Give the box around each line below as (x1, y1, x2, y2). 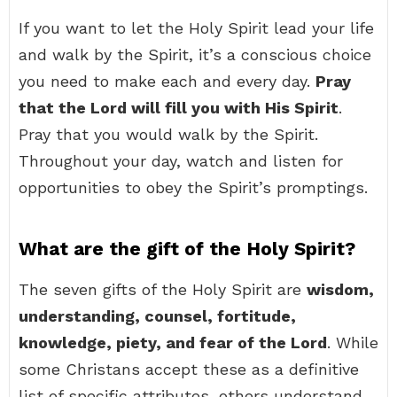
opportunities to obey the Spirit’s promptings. (19, 178, 368, 197)
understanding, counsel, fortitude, (19, 307, 296, 325)
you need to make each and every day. (19, 72, 315, 90)
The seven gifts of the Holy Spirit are (19, 280, 307, 299)
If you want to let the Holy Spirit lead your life (19, 19, 374, 37)
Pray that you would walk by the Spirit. (19, 125, 318, 144)
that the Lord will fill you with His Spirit (19, 98, 339, 117)
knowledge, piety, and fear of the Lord (19, 333, 327, 352)
